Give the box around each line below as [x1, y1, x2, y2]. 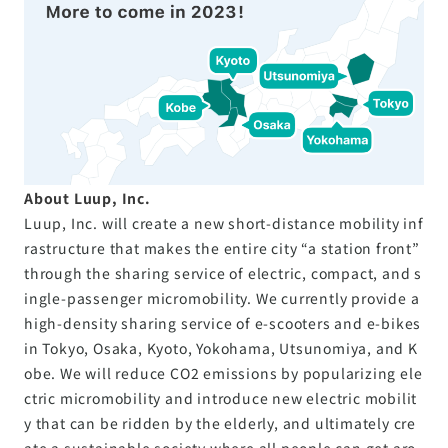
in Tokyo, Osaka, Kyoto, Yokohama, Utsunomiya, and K [24, 337, 418, 358]
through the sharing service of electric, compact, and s [24, 262, 422, 283]
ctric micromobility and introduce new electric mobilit [24, 387, 418, 408]
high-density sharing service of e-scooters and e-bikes [24, 312, 422, 333]
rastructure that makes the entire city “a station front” [24, 237, 420, 258]
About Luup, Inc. [24, 187, 151, 208]
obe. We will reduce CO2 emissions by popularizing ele [24, 362, 423, 383]
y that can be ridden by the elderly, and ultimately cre [24, 412, 416, 433]
